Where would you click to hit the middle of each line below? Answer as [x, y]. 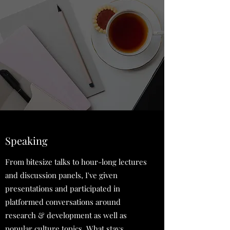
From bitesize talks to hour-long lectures [76, 162]
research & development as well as [66, 215]
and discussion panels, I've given [61, 175]
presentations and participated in [63, 188]
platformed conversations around [63, 202]
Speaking [26, 140]
